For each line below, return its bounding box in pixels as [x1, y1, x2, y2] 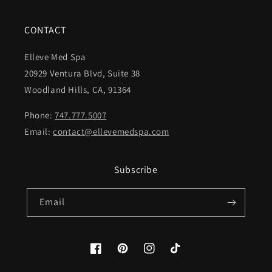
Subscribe [114, 163, 158, 176]
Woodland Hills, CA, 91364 [24, 84, 131, 95]
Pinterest [117, 249, 153, 260]
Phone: [24, 109, 55, 121]
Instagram [143, 249, 184, 260]
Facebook [90, 249, 128, 260]
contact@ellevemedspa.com [53, 126, 169, 137]
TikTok [170, 249, 195, 260]
